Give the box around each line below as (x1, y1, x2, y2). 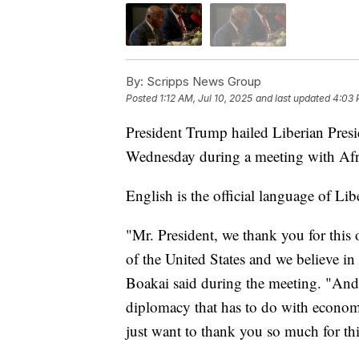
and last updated (256, 91, 330, 104)
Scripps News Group (143, 73, 261, 89)
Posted (126, 91, 159, 104)
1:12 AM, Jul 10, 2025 (159, 91, 252, 104)
